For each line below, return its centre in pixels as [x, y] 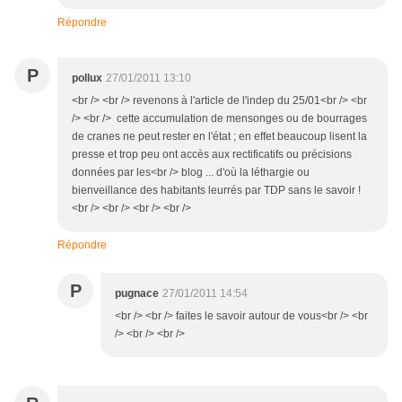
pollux [87, 78]
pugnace [137, 293]
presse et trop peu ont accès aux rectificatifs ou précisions [212, 154]
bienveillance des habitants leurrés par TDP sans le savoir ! [216, 190]
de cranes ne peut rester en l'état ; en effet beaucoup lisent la [219, 136]
